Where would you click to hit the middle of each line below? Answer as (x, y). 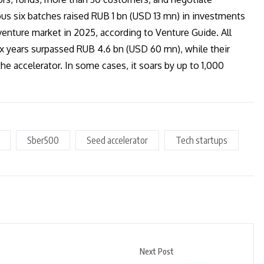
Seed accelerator (117, 141)
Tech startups (202, 141)
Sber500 (43, 141)
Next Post (157, 252)
